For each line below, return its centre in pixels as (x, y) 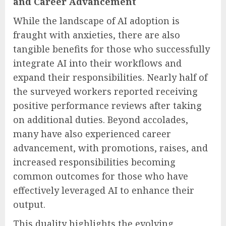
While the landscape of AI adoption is (96, 20)
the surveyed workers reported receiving (105, 91)
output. (29, 204)
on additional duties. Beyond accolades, (101, 119)
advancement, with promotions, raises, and (110, 148)
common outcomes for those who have (101, 176)
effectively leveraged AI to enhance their (104, 190)
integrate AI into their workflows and (97, 63)
